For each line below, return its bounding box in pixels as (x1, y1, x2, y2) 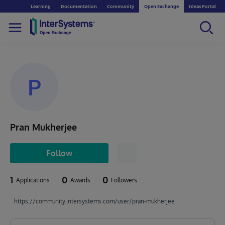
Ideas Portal (189, 3, 216, 10)
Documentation (61, 3, 97, 10)
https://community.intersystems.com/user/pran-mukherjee (14, 197, 175, 205)
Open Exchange (144, 3, 179, 10)
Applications (16, 176, 50, 184)
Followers (111, 176, 137, 184)
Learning (31, 3, 51, 10)
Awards (70, 176, 90, 184)
